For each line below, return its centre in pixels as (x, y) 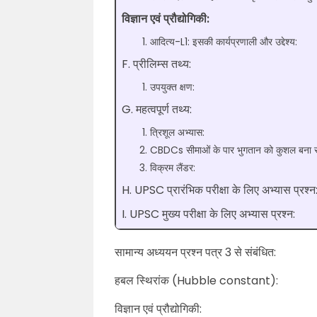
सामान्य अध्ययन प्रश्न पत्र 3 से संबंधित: (195, 252)
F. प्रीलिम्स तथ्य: (156, 64)
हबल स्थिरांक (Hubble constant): (196, 281)
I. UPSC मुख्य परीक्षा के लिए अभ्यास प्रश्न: (208, 214)
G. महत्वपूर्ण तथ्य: (157, 109)
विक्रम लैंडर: (173, 168)
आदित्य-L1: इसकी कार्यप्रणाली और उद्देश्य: (224, 42)
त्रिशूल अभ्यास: (177, 132)
